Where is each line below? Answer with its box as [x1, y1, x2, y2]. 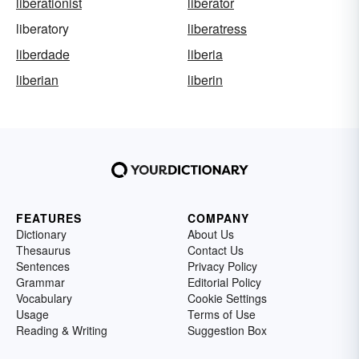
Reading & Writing [16, 322, 107, 339]
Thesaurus [16, 242, 71, 259]
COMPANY [188, 210, 249, 227]
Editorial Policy [188, 274, 261, 291]
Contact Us [188, 242, 244, 259]
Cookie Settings [188, 290, 267, 307]
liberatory [16, 19, 69, 38]
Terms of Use [188, 306, 256, 323]
